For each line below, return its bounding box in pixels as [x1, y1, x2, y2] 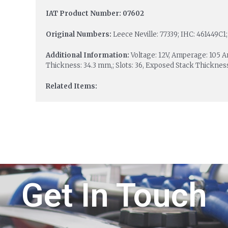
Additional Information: [45, 50, 131, 60]
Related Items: [45, 81, 97, 91]
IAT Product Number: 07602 [45, 9, 144, 18]
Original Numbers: [45, 30, 113, 39]
